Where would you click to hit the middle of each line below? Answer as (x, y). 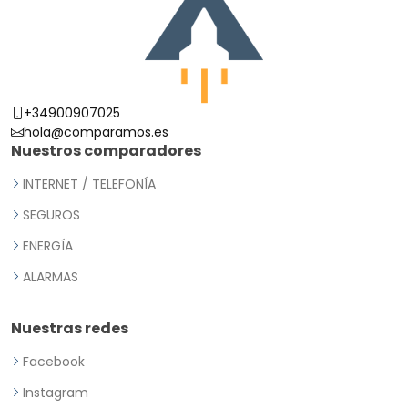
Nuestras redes (70, 329)
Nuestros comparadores (106, 151)
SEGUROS (51, 215)
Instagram (56, 393)
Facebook (54, 362)
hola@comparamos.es (96, 133)
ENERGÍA (48, 246)
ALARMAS (51, 277)
